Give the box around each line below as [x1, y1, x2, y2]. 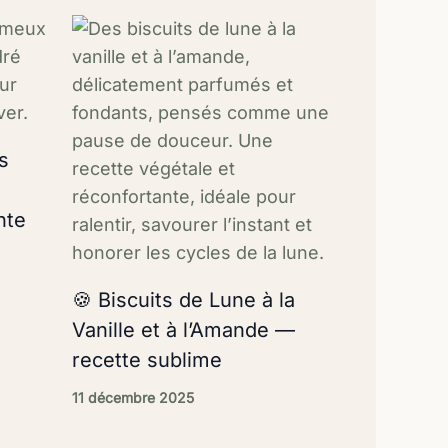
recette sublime [72, 347, 223, 372]
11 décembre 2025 [72, 388, 195, 406]
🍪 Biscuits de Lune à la [72, 287, 296, 312]
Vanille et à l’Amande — [72, 317, 296, 342]
